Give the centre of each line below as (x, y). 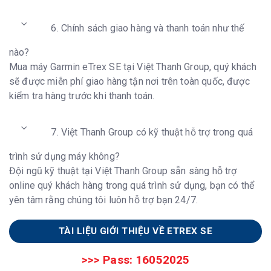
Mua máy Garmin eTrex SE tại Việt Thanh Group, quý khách (133, 67)
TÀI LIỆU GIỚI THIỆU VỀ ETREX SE (135, 231)
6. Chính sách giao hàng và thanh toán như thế (148, 28)
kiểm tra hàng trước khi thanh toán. (82, 96)
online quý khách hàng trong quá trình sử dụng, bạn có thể (132, 185)
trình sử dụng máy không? (64, 156)
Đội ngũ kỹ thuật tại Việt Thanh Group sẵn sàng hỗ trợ (123, 171)
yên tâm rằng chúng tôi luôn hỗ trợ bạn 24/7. (104, 200)
